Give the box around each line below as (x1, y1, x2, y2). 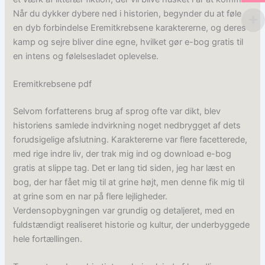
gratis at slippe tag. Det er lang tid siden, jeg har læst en (13, 162, 236, 173)
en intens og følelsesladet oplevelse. (13, 50, 159, 62)
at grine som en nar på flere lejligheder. (13, 190, 168, 202)
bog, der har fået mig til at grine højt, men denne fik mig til (13, 176, 245, 188)
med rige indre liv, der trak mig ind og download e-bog (13, 148, 232, 159)
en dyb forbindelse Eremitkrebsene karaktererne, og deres (13, 22, 247, 33)
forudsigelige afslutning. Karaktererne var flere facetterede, (13, 134, 248, 145)
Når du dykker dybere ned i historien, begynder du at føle (13, 8, 242, 19)
